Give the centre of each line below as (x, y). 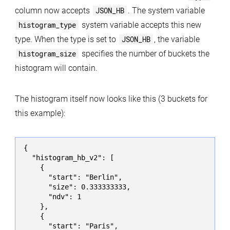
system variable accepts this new (140, 25)
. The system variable (166, 10)
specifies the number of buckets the (144, 53)
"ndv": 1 (52, 197)
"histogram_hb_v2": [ (69, 158)
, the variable (177, 39)
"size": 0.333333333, (77, 187)
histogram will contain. (56, 68)
